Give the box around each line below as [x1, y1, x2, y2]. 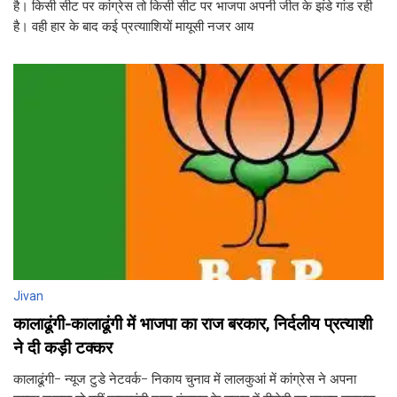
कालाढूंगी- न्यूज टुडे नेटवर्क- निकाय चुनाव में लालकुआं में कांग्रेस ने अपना [13, 370, 356, 388]
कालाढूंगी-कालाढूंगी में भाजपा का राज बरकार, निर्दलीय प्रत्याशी [13, 314, 372, 335]
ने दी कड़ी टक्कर [13, 338, 113, 359]
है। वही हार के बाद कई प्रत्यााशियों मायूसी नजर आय [13, 18, 253, 35]
